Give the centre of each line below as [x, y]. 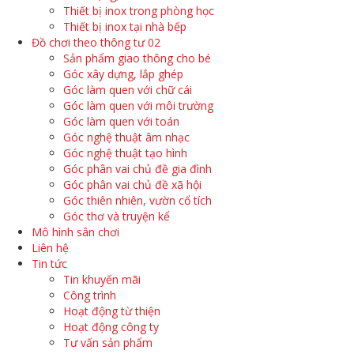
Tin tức [49, 264]
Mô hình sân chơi [75, 232]
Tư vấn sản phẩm [108, 343]
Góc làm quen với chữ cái [128, 90]
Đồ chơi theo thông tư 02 [96, 42]
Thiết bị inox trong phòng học [139, 11]
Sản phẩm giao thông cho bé [137, 58]
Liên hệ [50, 248]
